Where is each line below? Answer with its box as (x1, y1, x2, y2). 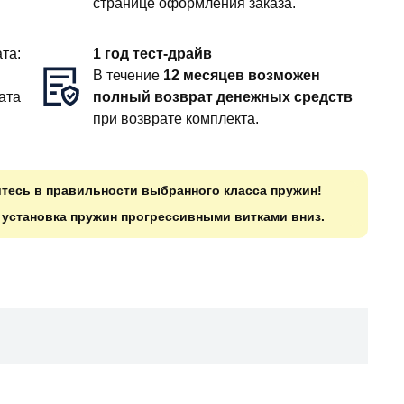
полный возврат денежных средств (93, 88, 353, 105)
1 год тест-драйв (93, 45, 213, 61)
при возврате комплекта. (93, 110, 260, 126)
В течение (93, 67, 164, 83)
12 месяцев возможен (163, 67, 321, 83)
